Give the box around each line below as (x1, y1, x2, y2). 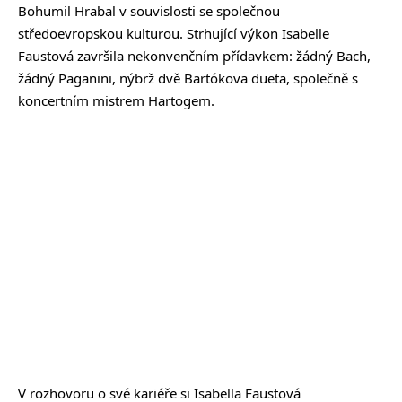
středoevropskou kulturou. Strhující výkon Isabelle (18, 23, 329, 42)
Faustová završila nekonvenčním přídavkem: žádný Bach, (18, 46, 371, 65)
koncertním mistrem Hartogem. (18, 91, 214, 109)
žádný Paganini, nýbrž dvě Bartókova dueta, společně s (18, 68, 358, 87)
